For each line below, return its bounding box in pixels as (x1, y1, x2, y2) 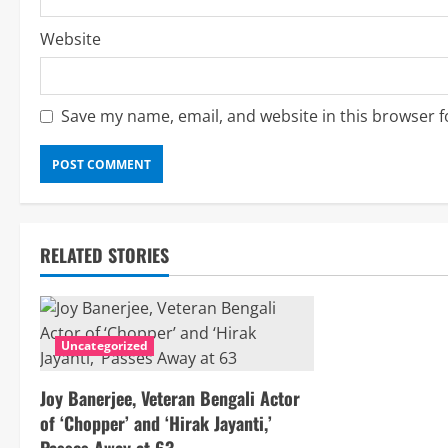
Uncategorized (61, 337, 149, 354)
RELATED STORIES (40, 242, 169, 268)
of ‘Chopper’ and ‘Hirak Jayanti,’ (40, 410, 272, 436)
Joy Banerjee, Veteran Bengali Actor (40, 385, 300, 411)
